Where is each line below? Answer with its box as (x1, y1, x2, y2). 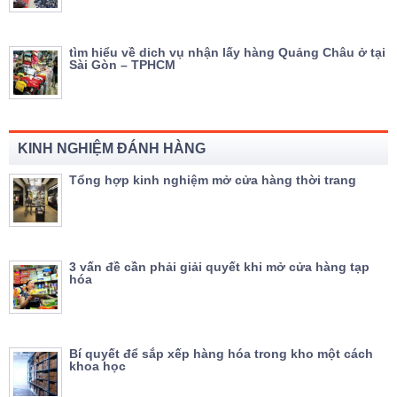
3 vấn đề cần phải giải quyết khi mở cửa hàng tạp (69, 259, 370, 274)
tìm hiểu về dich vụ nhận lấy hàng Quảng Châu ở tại (69, 44, 385, 59)
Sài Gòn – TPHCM (69, 57, 175, 72)
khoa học (69, 358, 126, 373)
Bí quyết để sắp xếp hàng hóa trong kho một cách (69, 346, 373, 361)
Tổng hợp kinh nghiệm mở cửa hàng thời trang (69, 172, 356, 187)
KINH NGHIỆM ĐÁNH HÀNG (18, 140, 206, 156)
